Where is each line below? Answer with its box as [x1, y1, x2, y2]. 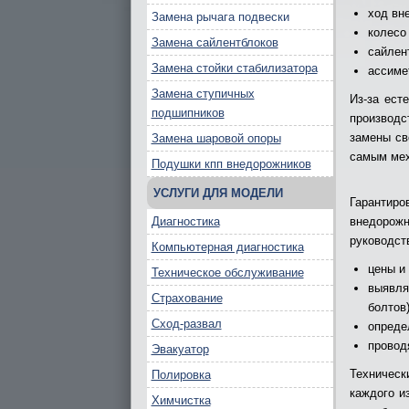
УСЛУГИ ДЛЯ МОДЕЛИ [152, 186, 283, 200]
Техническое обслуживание [151, 266, 304, 279]
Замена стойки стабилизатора [151, 61, 318, 75]
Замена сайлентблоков [151, 36, 278, 49]
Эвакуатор [151, 342, 209, 356]
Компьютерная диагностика [151, 240, 304, 254]
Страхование [151, 291, 223, 305]
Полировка [151, 368, 211, 382]
